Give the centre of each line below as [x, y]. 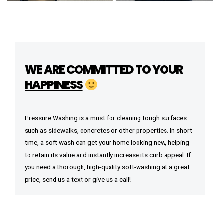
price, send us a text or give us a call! [78, 179]
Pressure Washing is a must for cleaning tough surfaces [106, 118]
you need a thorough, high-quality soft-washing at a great [107, 167]
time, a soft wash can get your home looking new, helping [107, 143]
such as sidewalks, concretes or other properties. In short [108, 130]
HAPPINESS [54, 85]
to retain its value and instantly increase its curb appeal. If [108, 155]
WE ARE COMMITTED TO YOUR [104, 70]
